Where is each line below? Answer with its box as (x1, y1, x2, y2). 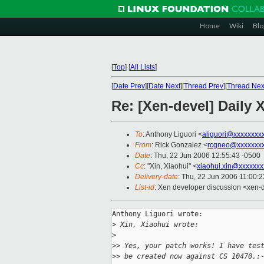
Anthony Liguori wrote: (112, 210, 203, 219)
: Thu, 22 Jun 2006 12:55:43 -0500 (150, 151, 260, 160)
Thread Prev (184, 82, 223, 90)
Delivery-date (135, 173, 178, 181)
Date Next (148, 82, 180, 90)
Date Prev (113, 82, 145, 90)
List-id (135, 183, 154, 192)
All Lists (130, 63, 155, 71)
